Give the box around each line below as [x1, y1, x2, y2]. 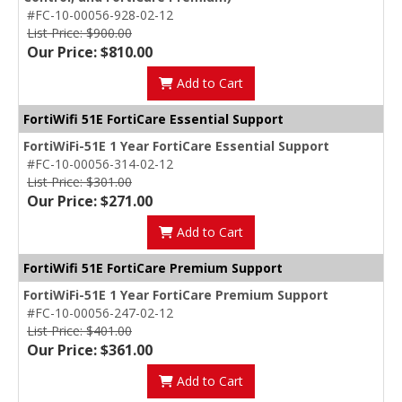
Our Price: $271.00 [27, 191, 153, 212]
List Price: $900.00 [27, 24, 132, 42]
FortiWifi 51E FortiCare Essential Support [23, 110, 284, 128]
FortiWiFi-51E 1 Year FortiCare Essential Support [23, 137, 329, 155]
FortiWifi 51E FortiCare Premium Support [23, 259, 283, 277]
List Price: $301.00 [27, 173, 132, 191]
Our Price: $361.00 [27, 340, 153, 361]
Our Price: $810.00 [27, 42, 153, 63]
